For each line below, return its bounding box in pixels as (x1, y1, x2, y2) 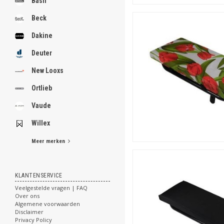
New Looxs (31, 66, 63, 74)
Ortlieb (31, 84, 52, 92)
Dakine (31, 31, 52, 39)
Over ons (15, 192, 39, 199)
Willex (31, 119, 50, 127)
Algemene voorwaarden (15, 200, 80, 207)
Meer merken (31, 138, 68, 144)
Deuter (31, 49, 52, 57)
